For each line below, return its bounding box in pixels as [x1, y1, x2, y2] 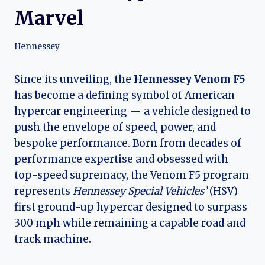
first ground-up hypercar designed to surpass [14, 201, 247, 214]
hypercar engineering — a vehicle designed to [14, 105, 251, 118]
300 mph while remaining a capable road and [14, 216, 245, 230]
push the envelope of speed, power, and [14, 121, 216, 134]
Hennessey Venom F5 [134, 73, 245, 86]
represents [14, 185, 73, 198]
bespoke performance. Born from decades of [14, 137, 241, 150]
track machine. [14, 232, 91, 246]
